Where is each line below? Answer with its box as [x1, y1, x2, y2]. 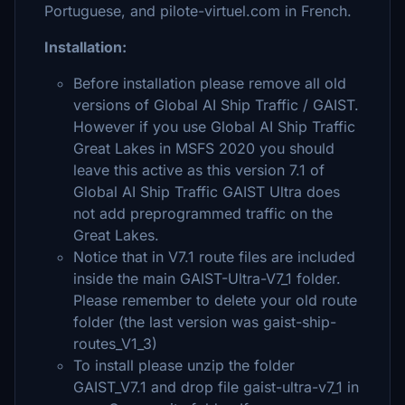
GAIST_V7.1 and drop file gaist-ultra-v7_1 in [73, 378, 359, 396]
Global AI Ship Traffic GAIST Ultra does [73, 183, 340, 201]
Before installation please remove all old [73, 74, 346, 92]
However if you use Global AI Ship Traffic [73, 118, 355, 136]
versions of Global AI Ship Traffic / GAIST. [73, 96, 359, 114]
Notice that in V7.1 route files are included [73, 248, 355, 266]
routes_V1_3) [73, 334, 157, 353]
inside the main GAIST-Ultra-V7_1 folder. [73, 269, 341, 287]
